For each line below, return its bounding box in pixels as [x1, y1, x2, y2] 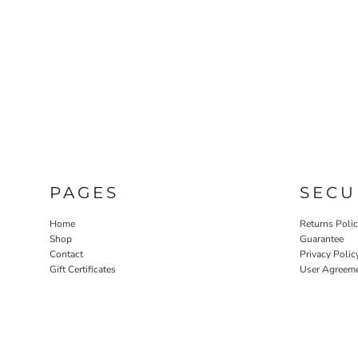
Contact [50, 247, 83, 261]
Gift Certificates [50, 262, 116, 276]
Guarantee [300, 232, 344, 245]
